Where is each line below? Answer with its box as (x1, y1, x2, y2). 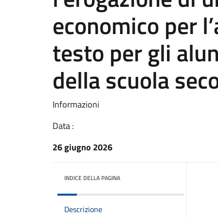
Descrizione (64, 203, 102, 215)
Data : (53, 119, 74, 132)
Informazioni (53, 98, 99, 111)
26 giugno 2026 (53, 141, 112, 154)
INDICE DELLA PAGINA (64, 173, 120, 182)
